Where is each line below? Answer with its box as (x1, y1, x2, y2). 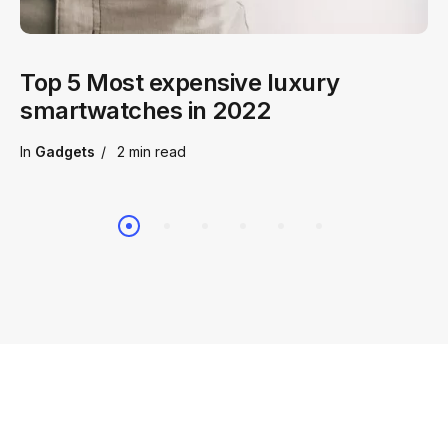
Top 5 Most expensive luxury (20, 68, 340, 98)
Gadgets (35, 143, 95, 161)
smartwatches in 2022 (20, 96, 271, 126)
